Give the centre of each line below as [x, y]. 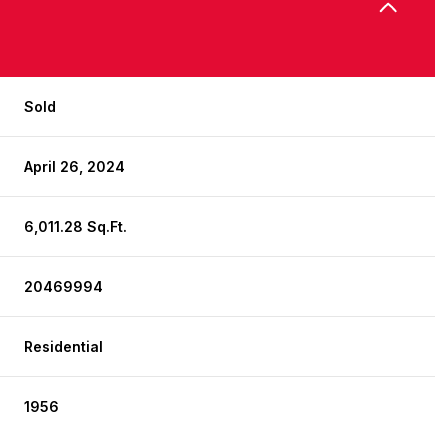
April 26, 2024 [75, 166]
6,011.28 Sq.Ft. [76, 226]
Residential [64, 346]
